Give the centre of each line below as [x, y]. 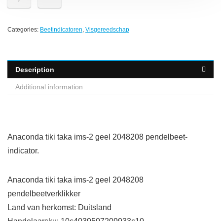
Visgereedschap [107, 30]
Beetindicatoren [61, 30]
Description [35, 70]
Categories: [24, 30]
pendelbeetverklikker [44, 194]
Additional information [49, 87]
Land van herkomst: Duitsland [59, 207]
